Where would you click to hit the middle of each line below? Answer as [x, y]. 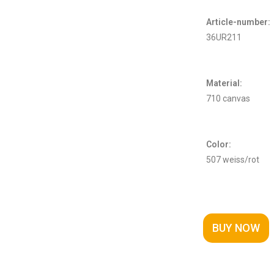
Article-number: [239, 22]
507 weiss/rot [232, 159]
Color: [218, 144]
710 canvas [228, 98]
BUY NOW [236, 228]
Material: [224, 83]
